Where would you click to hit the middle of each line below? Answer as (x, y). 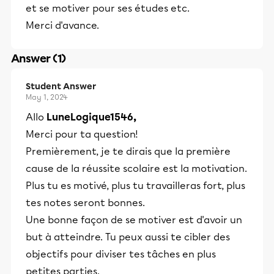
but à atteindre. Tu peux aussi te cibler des (128, 237)
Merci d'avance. (62, 25)
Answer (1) (39, 59)
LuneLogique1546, (91, 117)
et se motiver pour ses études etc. (108, 8)
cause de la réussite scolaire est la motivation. (136, 168)
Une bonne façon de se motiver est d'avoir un (134, 220)
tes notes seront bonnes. (85, 203)
